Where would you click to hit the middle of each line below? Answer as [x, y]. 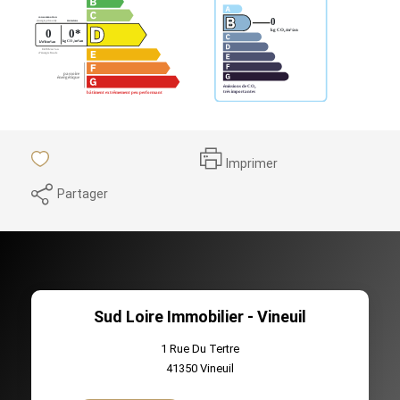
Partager [83, 193]
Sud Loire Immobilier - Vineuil [200, 316]
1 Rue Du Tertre [200, 348]
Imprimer [252, 163]
